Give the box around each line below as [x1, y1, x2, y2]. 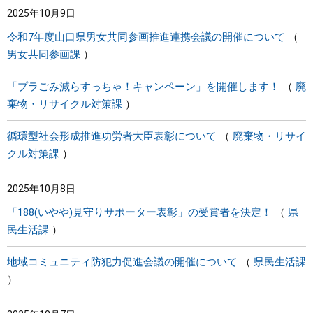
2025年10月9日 [7, 8, 75, 19]
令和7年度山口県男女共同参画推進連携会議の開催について [7, 31, 285, 43]
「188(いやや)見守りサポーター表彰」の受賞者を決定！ [7, 206, 272, 219]
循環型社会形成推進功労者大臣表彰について [7, 130, 217, 143]
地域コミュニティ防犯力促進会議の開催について [7, 256, 238, 268]
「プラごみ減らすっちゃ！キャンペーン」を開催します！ [7, 80, 279, 93]
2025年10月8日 [7, 183, 75, 194]
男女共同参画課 [7, 48, 80, 61]
